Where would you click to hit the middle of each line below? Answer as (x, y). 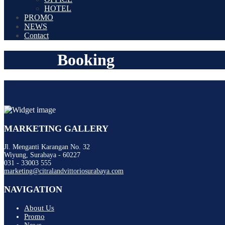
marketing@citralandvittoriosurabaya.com (64, 171)
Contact (36, 35)
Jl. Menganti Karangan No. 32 (47, 147)
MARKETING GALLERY (56, 128)
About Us (39, 208)
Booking (86, 60)
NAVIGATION (33, 189)
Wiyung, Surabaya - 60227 (42, 155)
